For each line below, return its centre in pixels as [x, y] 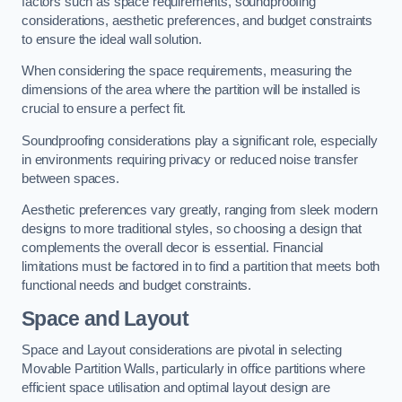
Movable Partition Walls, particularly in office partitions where [193, 369]
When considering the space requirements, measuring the [187, 71]
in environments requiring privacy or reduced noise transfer [190, 159]
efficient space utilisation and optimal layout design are [176, 388]
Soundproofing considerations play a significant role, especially [200, 140]
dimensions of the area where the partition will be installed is [191, 90]
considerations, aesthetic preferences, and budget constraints [197, 20]
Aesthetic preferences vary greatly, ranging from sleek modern [200, 210]
